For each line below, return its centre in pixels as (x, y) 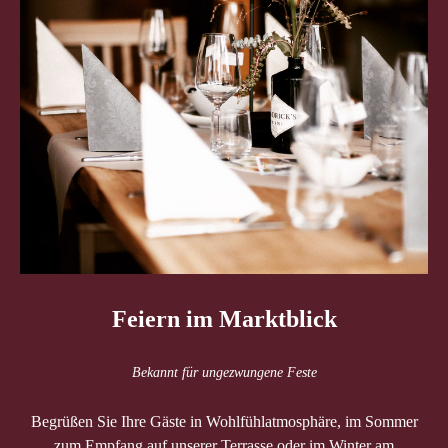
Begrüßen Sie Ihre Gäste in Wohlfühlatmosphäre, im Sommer (224, 421)
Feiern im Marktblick (224, 319)
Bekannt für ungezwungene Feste (224, 372)
